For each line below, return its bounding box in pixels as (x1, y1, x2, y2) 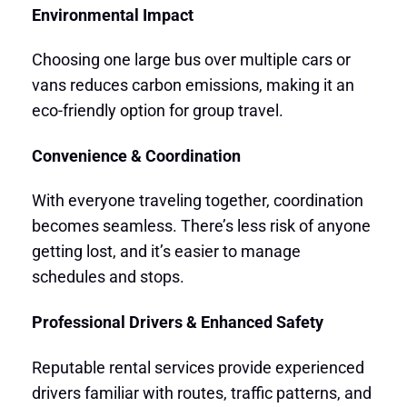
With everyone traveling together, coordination (31, 191, 363, 211)
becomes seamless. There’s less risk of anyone (31, 216, 371, 236)
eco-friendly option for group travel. (31, 101, 283, 121)
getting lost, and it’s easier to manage (31, 242, 301, 262)
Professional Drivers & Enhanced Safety (31, 313, 323, 333)
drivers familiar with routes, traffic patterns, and (31, 382, 372, 402)
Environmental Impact (31, 5, 194, 25)
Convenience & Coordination (31, 145, 241, 165)
